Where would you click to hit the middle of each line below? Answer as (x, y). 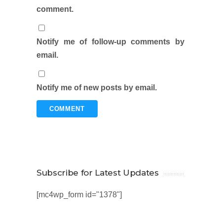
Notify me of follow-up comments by (110, 42)
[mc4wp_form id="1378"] (79, 195)
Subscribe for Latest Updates (98, 173)
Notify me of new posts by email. (97, 88)
